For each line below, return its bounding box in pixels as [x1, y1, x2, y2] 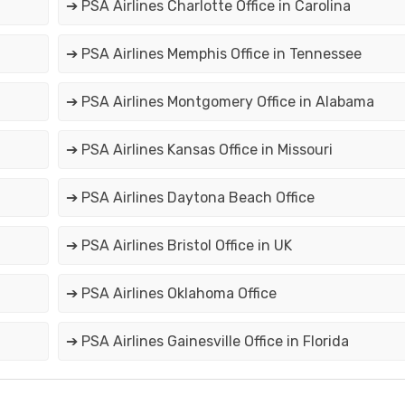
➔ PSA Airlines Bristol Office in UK [65, 237, 292, 255]
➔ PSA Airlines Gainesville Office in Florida [65, 333, 349, 351]
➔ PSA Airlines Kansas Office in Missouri [65, 141, 333, 159]
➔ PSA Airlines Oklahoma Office [65, 285, 277, 303]
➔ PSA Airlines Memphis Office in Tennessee [65, 45, 362, 63]
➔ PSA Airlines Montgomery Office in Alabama [65, 93, 374, 111]
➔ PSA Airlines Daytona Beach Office [65, 189, 315, 207]
